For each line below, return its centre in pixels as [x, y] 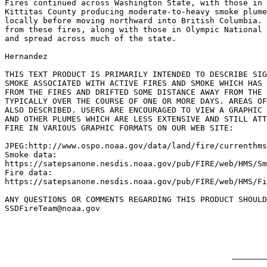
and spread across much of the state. [91, 38]
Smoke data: [31, 155]
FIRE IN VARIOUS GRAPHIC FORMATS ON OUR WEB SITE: [119, 128]
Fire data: [29, 173]
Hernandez [26, 56]
